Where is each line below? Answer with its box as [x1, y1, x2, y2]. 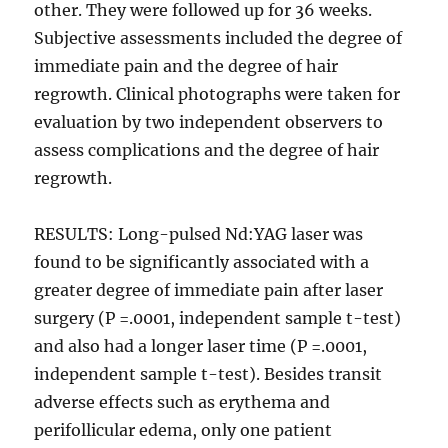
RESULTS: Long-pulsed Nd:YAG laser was [34, 224, 364, 245]
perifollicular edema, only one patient [34, 420, 333, 441]
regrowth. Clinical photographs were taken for [34, 84, 401, 105]
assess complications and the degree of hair [34, 140, 380, 161]
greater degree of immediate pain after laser [34, 280, 384, 301]
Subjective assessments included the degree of [34, 28, 403, 49]
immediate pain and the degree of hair [34, 56, 339, 77]
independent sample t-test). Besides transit [34, 364, 383, 385]
